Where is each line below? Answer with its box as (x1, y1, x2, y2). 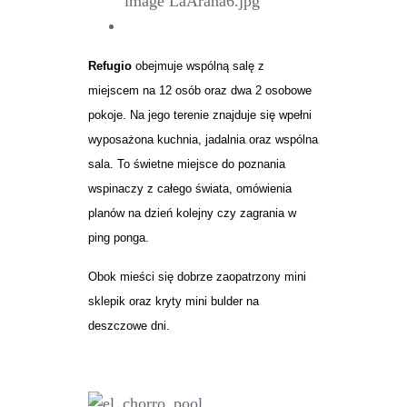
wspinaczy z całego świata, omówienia (88, 182, 293, 195)
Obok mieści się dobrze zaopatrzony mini (88, 270, 307, 283)
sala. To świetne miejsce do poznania (88, 157, 286, 171)
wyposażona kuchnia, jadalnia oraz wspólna (88, 133, 319, 146)
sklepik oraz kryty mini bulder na (88, 294, 260, 308)
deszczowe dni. (88, 319, 171, 333)
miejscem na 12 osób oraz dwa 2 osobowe (88, 84, 313, 97)
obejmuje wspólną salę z (132, 59, 265, 73)
